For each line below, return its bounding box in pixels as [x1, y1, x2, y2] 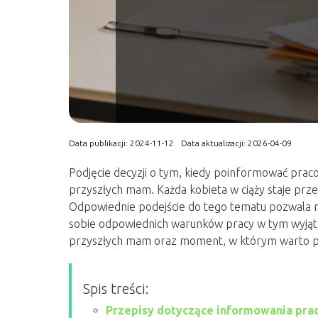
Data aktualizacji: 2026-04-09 [181, 138, 292, 148]
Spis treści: [83, 280, 149, 297]
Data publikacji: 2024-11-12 [69, 138, 174, 148]
